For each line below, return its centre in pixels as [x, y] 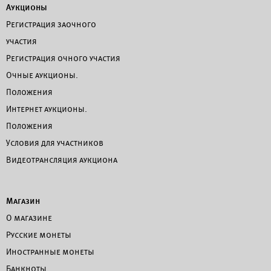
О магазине [29, 218]
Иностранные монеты [50, 252]
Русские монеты [39, 235]
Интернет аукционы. [47, 109]
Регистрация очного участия [63, 58]
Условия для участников [55, 143]
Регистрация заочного [51, 24]
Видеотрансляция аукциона [62, 160]
